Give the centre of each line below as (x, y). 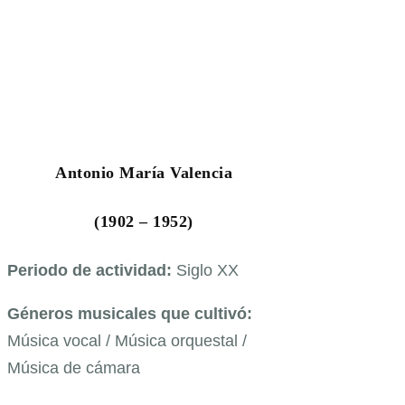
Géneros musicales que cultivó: (130, 313)
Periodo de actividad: (92, 270)
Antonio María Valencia (144, 173)
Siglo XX (207, 270)
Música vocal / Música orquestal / (127, 340)
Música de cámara (74, 367)
